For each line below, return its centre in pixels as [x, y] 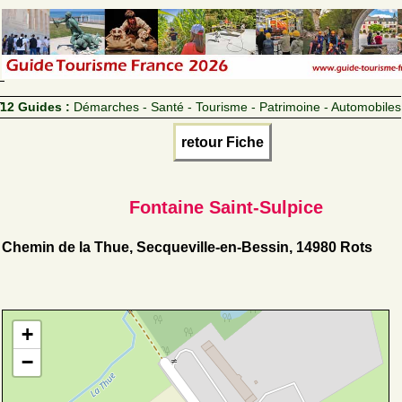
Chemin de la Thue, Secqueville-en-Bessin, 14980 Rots [187, 247]
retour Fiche [223, 142]
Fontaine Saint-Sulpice [226, 207]
